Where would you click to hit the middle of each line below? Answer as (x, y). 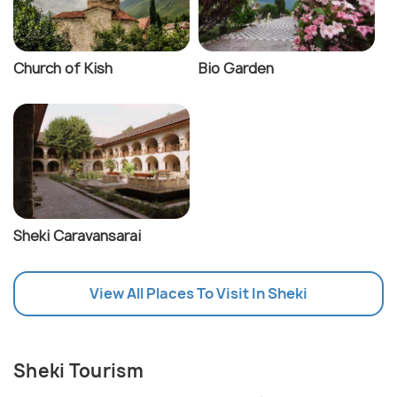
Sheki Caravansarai (77, 236)
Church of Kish (63, 69)
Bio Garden (236, 69)
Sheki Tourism (78, 371)
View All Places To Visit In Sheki (198, 294)
